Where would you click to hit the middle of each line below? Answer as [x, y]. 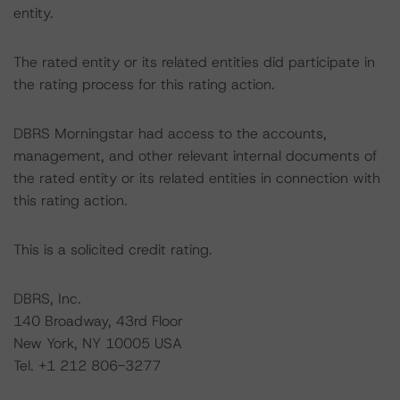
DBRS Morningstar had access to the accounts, [170, 133]
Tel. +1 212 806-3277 [87, 366]
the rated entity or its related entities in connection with [197, 178]
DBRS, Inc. [47, 299]
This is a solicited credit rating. [113, 250]
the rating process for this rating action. [144, 84]
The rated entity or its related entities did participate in [194, 62]
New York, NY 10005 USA [98, 343]
